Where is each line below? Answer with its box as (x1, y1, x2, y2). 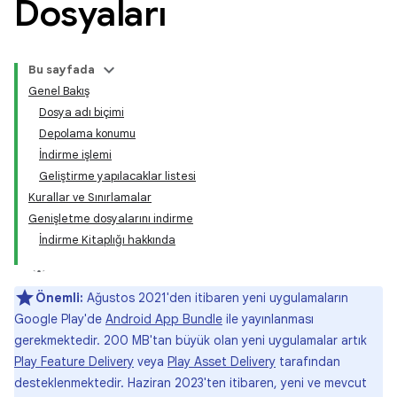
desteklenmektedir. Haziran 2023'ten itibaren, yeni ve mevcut (14, 375, 367, 391)
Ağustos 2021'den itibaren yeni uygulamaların (83, 290, 348, 306)
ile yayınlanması (222, 311, 314, 327)
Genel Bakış (28, 83, 90, 98)
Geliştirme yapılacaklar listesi (39, 168, 196, 183)
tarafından (276, 354, 340, 370)
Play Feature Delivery (14, 354, 134, 370)
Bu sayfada (28, 62, 95, 77)
